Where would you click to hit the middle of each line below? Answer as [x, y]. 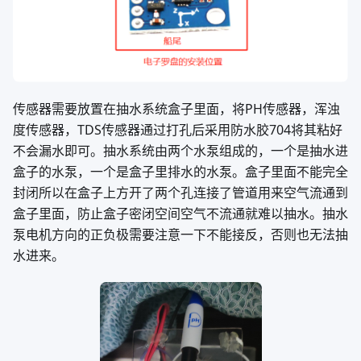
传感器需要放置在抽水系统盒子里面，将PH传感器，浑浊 [176, 109]
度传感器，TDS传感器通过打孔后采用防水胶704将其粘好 [178, 130]
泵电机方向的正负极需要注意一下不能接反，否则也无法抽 [180, 235]
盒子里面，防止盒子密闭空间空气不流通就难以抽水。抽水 [180, 214]
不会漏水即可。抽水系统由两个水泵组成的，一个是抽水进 [180, 151]
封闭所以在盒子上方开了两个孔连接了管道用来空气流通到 [180, 193]
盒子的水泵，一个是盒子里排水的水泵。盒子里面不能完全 [180, 172]
